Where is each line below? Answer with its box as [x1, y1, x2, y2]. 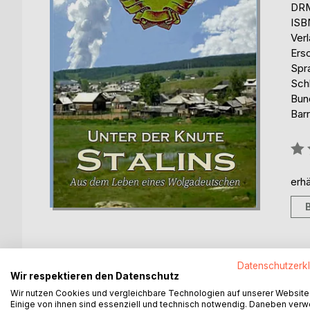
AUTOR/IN [176, 271, 230, 285]
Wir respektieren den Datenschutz [10, 271, 179, 282]
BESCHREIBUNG [65, 271, 147, 285]
